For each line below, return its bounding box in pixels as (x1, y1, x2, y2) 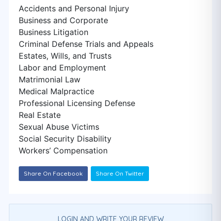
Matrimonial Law (19, 74, 80, 84)
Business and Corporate (19, 15, 108, 25)
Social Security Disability (19, 134, 111, 144)
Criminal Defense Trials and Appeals (19, 39, 153, 49)
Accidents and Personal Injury (19, 3, 129, 13)
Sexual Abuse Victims (19, 122, 99, 132)
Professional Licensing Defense (19, 98, 135, 108)
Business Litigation (19, 27, 88, 37)
